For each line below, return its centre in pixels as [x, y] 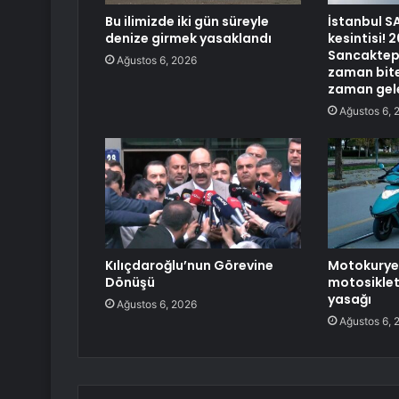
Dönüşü [130, 283]
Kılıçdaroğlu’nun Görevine [189, 266]
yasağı [349, 300]
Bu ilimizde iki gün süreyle [187, 22]
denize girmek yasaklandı [188, 39]
